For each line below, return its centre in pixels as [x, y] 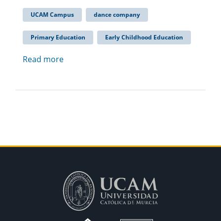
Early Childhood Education [144, 37]
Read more [43, 59]
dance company [117, 14]
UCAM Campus [52, 14]
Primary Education [58, 37]
